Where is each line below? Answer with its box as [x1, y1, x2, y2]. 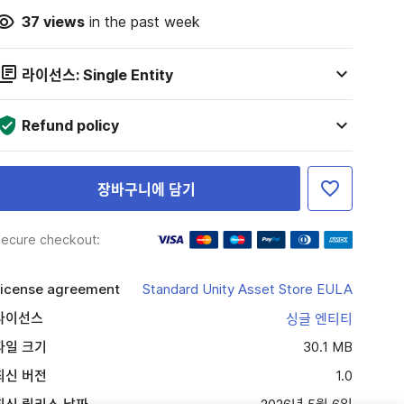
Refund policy [21, 116, 119, 134]
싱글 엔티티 [285, 310, 353, 327]
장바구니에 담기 [96, 180, 196, 198]
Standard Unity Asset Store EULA [142, 280, 353, 298]
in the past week [84, 13, 200, 31]
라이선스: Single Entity [21, 66, 173, 84]
